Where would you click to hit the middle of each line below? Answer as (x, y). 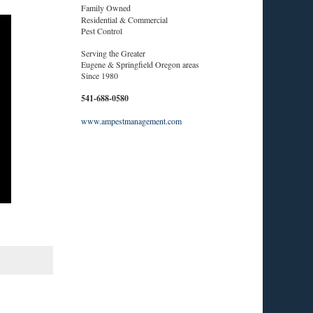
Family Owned (106, 8)
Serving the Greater (113, 53)
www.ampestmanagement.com (131, 121)
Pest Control (102, 31)
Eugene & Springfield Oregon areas (140, 64)
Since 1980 (100, 75)
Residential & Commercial (124, 20)
